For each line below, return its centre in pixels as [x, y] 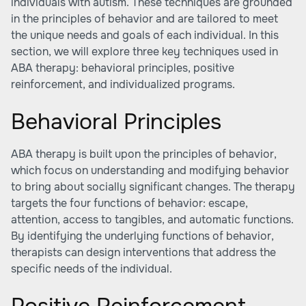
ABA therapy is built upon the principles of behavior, [144, 154]
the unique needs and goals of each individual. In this [145, 35]
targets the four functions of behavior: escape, [129, 203]
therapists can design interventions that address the [143, 252]
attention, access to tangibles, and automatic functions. [152, 220]
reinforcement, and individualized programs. [123, 84]
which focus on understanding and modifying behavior [150, 170]
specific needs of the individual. [92, 269]
